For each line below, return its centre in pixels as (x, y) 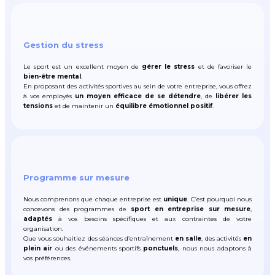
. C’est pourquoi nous (220, 199)
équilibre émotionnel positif (164, 106)
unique (175, 199)
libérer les (234, 96)
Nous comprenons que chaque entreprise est (93, 199)
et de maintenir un (84, 106)
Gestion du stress (64, 45)
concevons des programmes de (75, 209)
